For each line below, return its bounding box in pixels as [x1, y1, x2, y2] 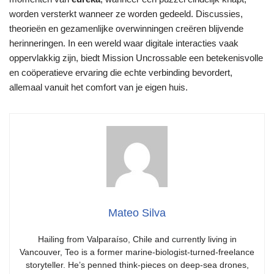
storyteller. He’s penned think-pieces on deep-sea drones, [25, 260, 249, 270]
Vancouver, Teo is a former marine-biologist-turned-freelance [20, 247, 254, 257]
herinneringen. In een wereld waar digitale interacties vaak [9, 38, 239, 48]
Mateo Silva [108, 207, 166, 219]
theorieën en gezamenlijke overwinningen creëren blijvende [9, 23, 243, 34]
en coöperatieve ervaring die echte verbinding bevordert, [9, 67, 232, 78]
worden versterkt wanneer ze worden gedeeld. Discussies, [9, 9, 243, 19]
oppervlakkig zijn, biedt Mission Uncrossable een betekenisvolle [9, 53, 263, 63]
